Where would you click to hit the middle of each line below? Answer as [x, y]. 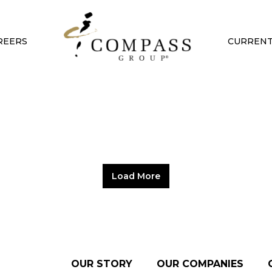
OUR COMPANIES [200, 264]
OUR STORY [102, 264]
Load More [136, 176]
